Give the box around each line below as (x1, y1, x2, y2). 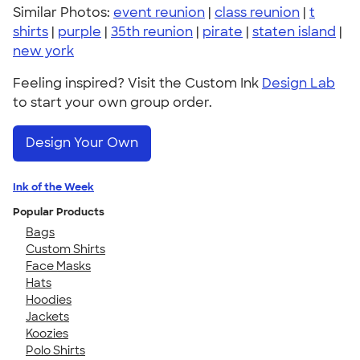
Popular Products (13, 204, 104, 219)
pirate (202, 23, 243, 40)
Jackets (26, 309, 69, 324)
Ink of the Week (13, 179, 94, 194)
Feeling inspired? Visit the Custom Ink (13, 75, 262, 92)
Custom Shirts (26, 241, 105, 256)
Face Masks (26, 258, 91, 273)
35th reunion (111, 23, 193, 40)
